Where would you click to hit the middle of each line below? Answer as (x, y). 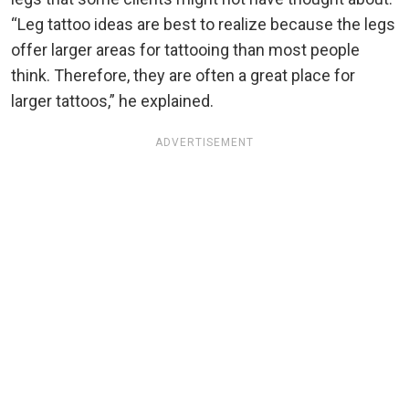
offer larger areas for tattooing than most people (185, 50)
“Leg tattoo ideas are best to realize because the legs (203, 25)
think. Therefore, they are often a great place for (183, 76)
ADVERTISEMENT (204, 143)
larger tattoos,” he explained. (112, 101)
